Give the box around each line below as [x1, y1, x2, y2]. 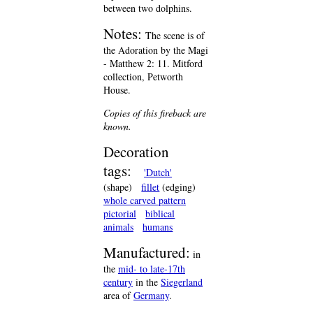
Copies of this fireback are [103, 106, 206, 119]
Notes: [103, 24, 145, 43]
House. [103, 83, 131, 96]
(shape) [103, 180, 132, 194]
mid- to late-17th [118, 262, 185, 275]
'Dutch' [144, 166, 173, 179]
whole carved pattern [103, 194, 186, 207]
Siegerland [161, 275, 203, 289]
